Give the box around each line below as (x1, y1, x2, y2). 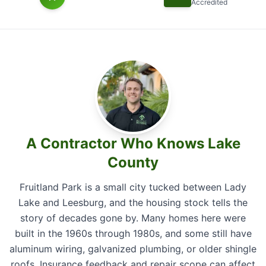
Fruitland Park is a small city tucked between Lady (20, 181, 246, 193)
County (107, 154, 159, 171)
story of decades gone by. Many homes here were (20, 212, 246, 224)
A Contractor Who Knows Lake (26, 135, 240, 152)
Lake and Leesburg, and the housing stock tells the (18, 197, 248, 208)
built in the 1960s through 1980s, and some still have (14, 227, 252, 239)
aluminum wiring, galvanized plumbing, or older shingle (9, 243, 256, 255)
